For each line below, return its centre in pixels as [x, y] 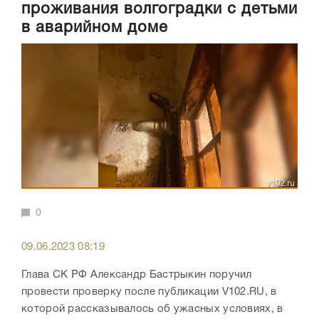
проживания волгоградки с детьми [159, 10]
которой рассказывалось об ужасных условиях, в [152, 309]
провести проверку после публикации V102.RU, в [149, 292]
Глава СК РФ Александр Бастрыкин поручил [137, 275]
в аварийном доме [95, 28]
